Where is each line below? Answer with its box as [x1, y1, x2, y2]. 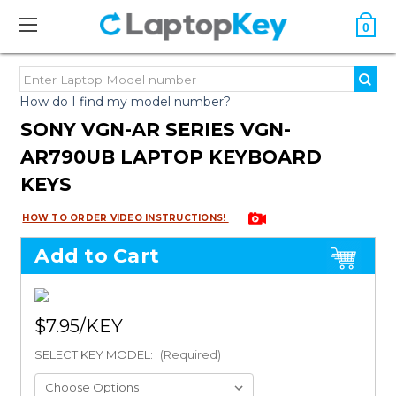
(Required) [160, 347, 222, 362]
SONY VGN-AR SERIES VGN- [20, 118, 292, 141]
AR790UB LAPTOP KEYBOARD [20, 146, 323, 168]
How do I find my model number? [19, 94, 232, 110]
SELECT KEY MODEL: [34, 347, 156, 362]
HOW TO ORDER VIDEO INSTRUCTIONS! [22, 212, 229, 224]
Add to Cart [34, 244, 160, 269]
